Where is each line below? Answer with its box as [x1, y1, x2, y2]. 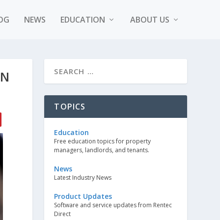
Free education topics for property [54, 137, 151, 145]
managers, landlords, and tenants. [54, 146, 150, 154]
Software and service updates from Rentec [54, 201, 172, 209]
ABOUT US [130, 14, 169, 25]
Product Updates [54, 192, 112, 201]
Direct [54, 210, 71, 218]
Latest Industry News [54, 173, 112, 182]
